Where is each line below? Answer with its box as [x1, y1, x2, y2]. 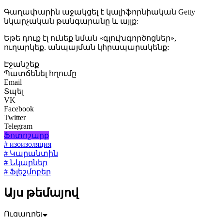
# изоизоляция [4, 140, 51, 149]
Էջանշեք [4, 60, 39, 69]
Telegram [4, 122, 32, 131]
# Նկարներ [4, 158, 47, 167]
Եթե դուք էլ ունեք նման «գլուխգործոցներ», [4, 34, 176, 43]
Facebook [4, 105, 34, 113]
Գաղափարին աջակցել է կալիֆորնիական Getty [4, 8, 195, 16]
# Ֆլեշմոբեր [4, 168, 51, 176]
